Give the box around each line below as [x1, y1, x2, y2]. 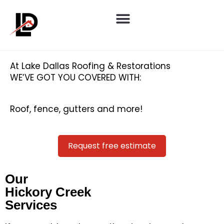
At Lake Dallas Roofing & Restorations [10, 60, 170, 72]
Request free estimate [68, 140, 156, 151]
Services [5, 197, 57, 212]
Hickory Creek [5, 184, 91, 199]
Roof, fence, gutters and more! [10, 103, 142, 115]
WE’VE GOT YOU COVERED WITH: [10, 71, 141, 83]
